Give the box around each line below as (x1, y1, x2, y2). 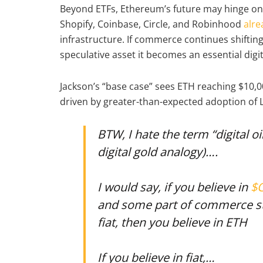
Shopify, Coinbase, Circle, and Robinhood (60, 18, 241, 31)
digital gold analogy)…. (97, 144, 218, 160)
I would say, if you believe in (97, 179, 251, 195)
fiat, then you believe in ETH (97, 214, 247, 231)
